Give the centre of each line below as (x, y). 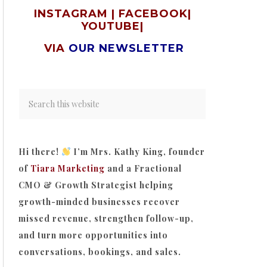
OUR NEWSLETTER (126, 48)
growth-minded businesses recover (99, 202)
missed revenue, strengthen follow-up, (106, 218)
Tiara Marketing (68, 168)
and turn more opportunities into (93, 235)
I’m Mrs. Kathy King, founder (138, 152)
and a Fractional (143, 168)
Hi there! (40, 152)
